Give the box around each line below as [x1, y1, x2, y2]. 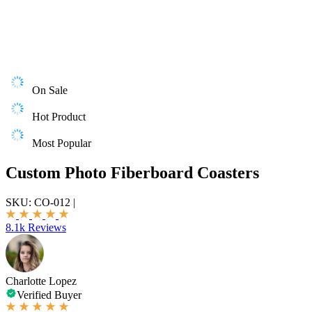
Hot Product [32, 111, 86, 123]
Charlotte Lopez [6, 274, 77, 287]
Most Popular [32, 137, 91, 149]
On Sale [32, 84, 68, 96]
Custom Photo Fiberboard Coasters [6, 163, 259, 182]
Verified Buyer [17, 288, 81, 301]
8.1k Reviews [6, 221, 66, 233]
